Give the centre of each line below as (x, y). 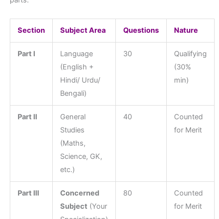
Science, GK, (81, 156)
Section (31, 30)
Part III (28, 193)
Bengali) (73, 93)
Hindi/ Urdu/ (80, 80)
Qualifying (190, 54)
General (73, 117)
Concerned (79, 193)
